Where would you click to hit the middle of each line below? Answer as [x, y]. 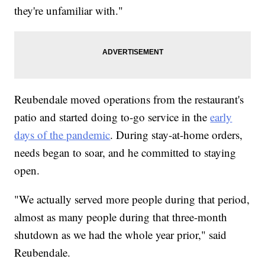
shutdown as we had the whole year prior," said [121, 234]
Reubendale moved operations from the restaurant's [129, 99]
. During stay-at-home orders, [177, 134]
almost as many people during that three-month [121, 216]
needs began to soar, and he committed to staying [125, 152]
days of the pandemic [62, 134]
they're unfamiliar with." [69, 10]
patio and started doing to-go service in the [112, 117]
